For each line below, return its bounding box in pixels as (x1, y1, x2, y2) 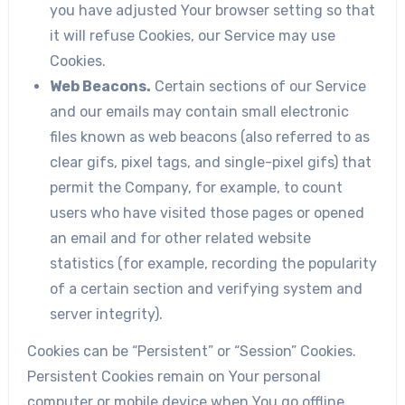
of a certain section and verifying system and (50, 280, 363, 298)
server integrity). (50, 306, 164, 324)
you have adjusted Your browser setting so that (50, 2, 376, 20)
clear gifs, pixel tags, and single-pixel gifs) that (50, 154, 372, 172)
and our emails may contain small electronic (50, 103, 350, 121)
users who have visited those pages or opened (50, 204, 365, 222)
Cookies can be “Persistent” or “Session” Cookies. (26, 343, 356, 361)
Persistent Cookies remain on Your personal (26, 368, 321, 386)
